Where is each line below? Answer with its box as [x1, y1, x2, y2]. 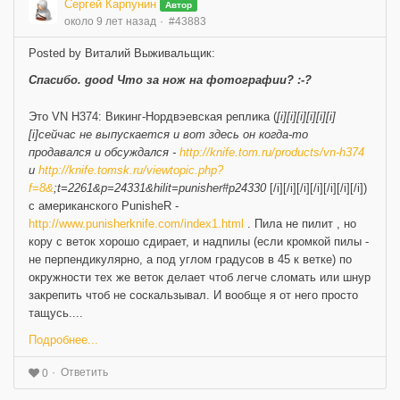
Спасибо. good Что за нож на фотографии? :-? [29, 72, 312, 87]
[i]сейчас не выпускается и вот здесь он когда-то [29, 127, 308, 141]
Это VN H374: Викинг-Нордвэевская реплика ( [29, 109, 277, 123]
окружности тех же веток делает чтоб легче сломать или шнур [29, 270, 371, 284]
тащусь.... [29, 305, 83, 320]
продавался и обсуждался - [29, 145, 179, 159]
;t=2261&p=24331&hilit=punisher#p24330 [54, 180, 270, 195]
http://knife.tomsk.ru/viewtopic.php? [38, 162, 223, 177]
